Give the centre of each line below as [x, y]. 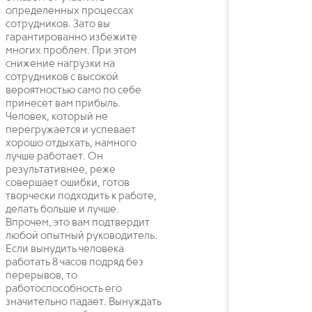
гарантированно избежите [71, 37]
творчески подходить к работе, [81, 196]
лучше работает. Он [54, 156]
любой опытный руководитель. [81, 236]
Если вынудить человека [65, 249]
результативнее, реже [61, 170]
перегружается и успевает [71, 130]
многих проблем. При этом [71, 50]
